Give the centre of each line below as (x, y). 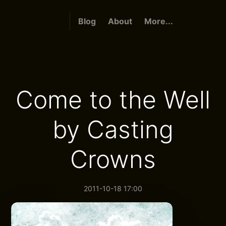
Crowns (113, 159)
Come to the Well (113, 100)
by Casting (113, 129)
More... (158, 21)
